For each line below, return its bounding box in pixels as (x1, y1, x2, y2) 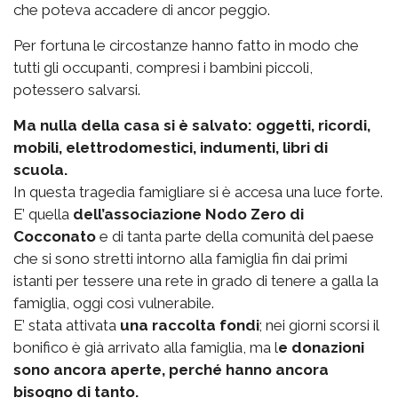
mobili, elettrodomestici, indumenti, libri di (13, 139, 328, 157)
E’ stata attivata (13, 316, 120, 335)
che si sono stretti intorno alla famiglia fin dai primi (13, 250, 347, 268)
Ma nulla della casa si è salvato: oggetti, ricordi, (13, 116, 370, 135)
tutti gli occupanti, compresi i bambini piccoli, (13, 59, 313, 77)
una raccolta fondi (120, 316, 259, 335)
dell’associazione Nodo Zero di (69, 205, 304, 224)
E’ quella (13, 205, 69, 224)
